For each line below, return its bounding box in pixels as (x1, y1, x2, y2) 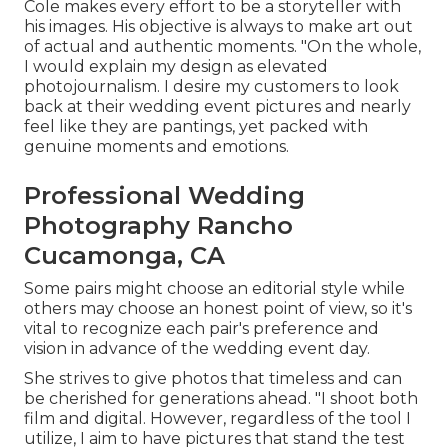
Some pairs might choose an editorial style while (24, 279, 405, 299)
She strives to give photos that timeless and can (24, 369, 402, 389)
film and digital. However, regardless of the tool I (24, 409, 411, 429)
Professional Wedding (24, 181, 305, 211)
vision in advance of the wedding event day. (24, 339, 370, 359)
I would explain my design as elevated (24, 57, 328, 77)
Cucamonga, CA (24, 241, 225, 271)
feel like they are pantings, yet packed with (24, 117, 368, 137)
